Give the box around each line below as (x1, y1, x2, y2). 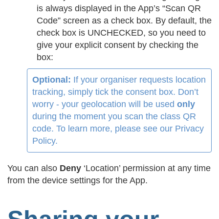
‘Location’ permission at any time (81, 163, 211, 173)
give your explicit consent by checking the (37, 40, 198, 50)
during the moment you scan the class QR (32, 111, 196, 121)
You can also (7, 163, 60, 173)
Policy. (32, 135, 58, 146)
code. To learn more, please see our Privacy (32, 123, 204, 133)
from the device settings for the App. (7, 175, 148, 185)
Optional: (32, 74, 71, 85)
